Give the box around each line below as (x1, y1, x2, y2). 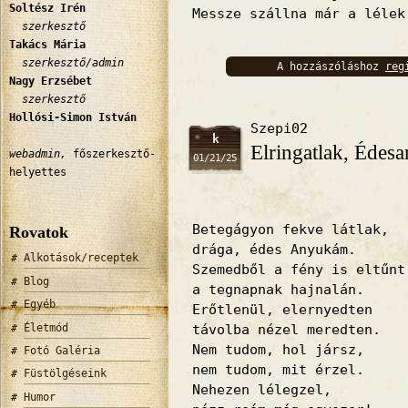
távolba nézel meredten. (192, 321, 381, 339)
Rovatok (9, 222, 68, 241)
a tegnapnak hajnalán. (192, 281, 364, 299)
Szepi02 (250, 120, 308, 137)
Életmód (23, 321, 68, 334)
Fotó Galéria (23, 343, 100, 357)
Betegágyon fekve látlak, (192, 221, 389, 239)
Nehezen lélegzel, (192, 382, 331, 399)
